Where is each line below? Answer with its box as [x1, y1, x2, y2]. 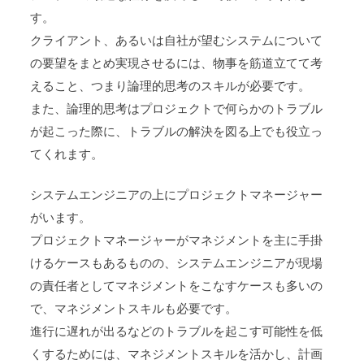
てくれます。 [30, 146, 104, 162]
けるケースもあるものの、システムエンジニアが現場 [30, 256, 323, 271]
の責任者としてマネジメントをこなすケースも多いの [30, 279, 323, 294]
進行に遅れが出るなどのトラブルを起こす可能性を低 [30, 324, 323, 340]
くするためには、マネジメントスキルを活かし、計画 [30, 347, 323, 362]
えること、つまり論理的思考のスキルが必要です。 [30, 78, 311, 93]
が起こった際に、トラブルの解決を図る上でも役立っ [30, 123, 323, 139]
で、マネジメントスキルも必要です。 [30, 301, 238, 317]
